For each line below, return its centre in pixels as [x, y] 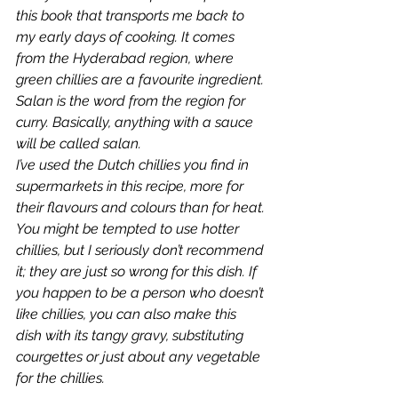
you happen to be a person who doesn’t [142, 293]
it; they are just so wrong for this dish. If [138, 271]
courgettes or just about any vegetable [140, 357]
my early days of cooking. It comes [127, 37]
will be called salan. [79, 143]
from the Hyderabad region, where [127, 58]
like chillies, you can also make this [128, 314]
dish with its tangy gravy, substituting [131, 335]
